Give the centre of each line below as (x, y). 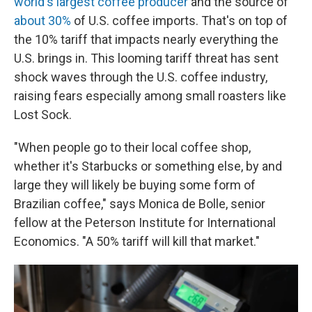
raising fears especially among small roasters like (150, 96)
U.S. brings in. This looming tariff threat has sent (146, 58)
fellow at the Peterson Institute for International (145, 223)
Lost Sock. (43, 115)
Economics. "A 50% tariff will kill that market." (137, 241)
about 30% (42, 21)
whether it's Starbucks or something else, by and (148, 166)
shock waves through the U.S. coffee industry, (141, 77)
